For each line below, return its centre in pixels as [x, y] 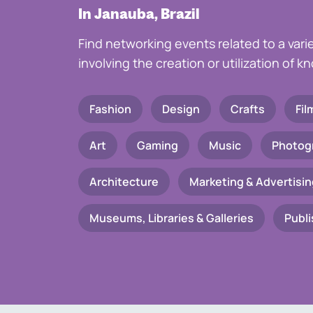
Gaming [158, 145]
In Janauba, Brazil [139, 14]
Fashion [110, 109]
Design [181, 109]
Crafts [248, 109]
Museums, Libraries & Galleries [172, 218]
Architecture [124, 182]
